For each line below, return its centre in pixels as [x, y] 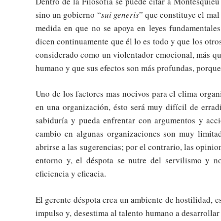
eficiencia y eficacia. [71, 174]
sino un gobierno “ [68, 14]
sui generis [120, 14]
